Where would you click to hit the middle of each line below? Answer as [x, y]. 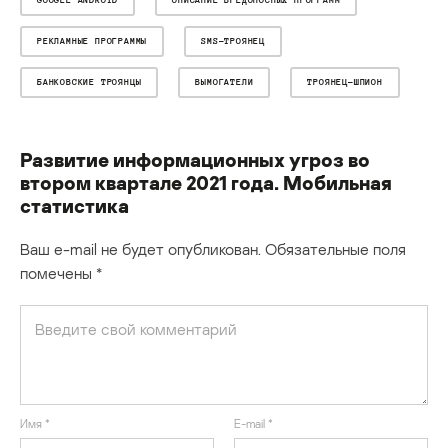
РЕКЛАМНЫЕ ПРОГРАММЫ [92, 40]
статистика [74, 204]
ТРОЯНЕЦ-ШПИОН [345, 81]
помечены [58, 272]
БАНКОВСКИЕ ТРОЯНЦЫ [89, 81]
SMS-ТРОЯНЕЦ [233, 40]
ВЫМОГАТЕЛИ [224, 81]
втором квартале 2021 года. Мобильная [206, 181]
